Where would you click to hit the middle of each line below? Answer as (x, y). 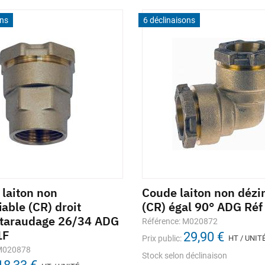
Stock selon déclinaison (185, 256)
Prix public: (162, 238)
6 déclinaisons (169, 20)
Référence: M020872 (180, 221)
